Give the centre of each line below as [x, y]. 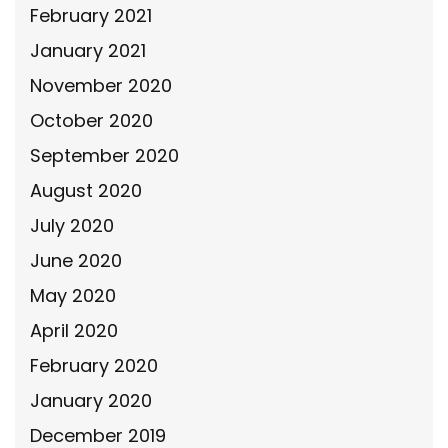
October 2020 [91, 120]
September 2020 [104, 155]
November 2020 [101, 85]
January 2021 [88, 50]
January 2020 [91, 400]
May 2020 [73, 295]
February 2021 [91, 15]
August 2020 [86, 190]
